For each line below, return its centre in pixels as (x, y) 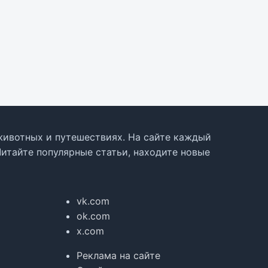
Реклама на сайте (118, 256)
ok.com (93, 216)
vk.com (93, 201)
